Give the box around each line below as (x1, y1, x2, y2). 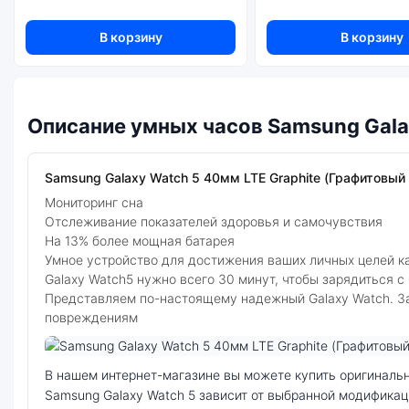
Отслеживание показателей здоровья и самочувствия (45, 213, 383, 229)
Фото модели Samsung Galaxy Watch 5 (44, 356, 278, 372)
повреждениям (45, 309, 138, 325)
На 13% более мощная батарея (45, 232, 235, 248)
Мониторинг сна (45, 194, 143, 210)
